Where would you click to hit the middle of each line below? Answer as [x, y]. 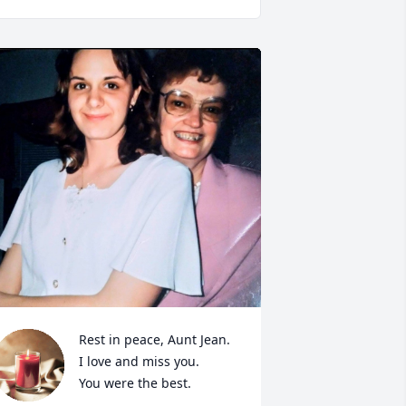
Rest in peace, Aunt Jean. [154, 340]
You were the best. [135, 383]
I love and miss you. [139, 362]
